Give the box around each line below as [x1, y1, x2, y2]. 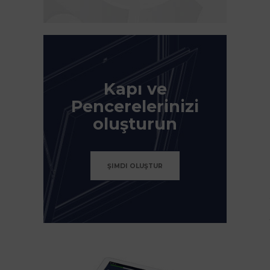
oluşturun [93, 114, 177, 134]
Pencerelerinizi [71, 96, 199, 117]
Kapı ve [103, 79, 167, 99]
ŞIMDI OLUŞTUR [107, 162, 163, 171]
